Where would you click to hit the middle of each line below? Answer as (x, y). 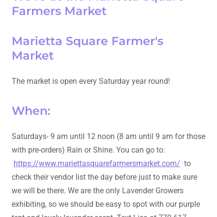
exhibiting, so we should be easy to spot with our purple (106, 204)
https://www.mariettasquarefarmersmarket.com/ (97, 164)
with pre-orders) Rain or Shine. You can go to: (88, 150)
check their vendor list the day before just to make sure (104, 177)
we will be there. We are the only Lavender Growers (98, 191)
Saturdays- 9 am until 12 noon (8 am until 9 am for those (108, 137)
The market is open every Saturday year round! (92, 81)
